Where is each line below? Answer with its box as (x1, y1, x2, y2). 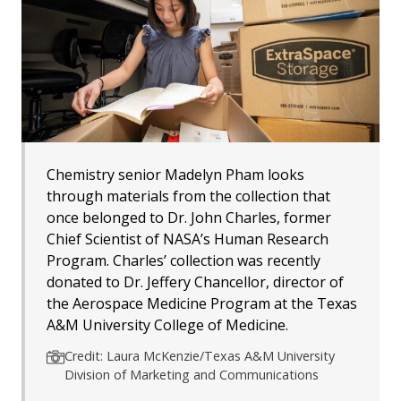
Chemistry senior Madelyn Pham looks (47, 165, 304, 185)
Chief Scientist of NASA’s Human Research (47, 229, 328, 250)
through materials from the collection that (47, 186, 330, 207)
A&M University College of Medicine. (47, 315, 288, 336)
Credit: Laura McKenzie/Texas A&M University (64, 347, 335, 365)
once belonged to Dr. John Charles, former (47, 208, 331, 228)
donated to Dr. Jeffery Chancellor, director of (47, 272, 344, 293)
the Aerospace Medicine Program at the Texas (47, 294, 357, 314)
